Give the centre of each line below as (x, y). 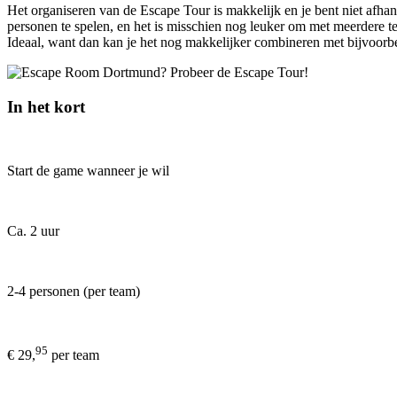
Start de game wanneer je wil (88, 171)
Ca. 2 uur (33, 231)
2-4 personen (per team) (74, 292)
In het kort (46, 106)
